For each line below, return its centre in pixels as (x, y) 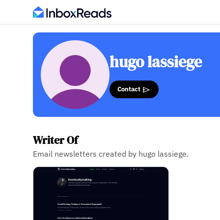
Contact (130, 89)
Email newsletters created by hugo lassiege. (111, 154)
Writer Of (56, 140)
